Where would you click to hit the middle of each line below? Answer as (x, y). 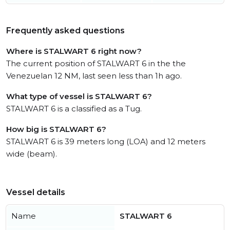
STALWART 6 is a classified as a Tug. (74, 109)
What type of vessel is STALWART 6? (79, 96)
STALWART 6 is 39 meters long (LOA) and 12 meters (106, 141)
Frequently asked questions (65, 31)
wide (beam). (32, 154)
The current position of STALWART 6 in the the (96, 63)
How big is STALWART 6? (56, 129)
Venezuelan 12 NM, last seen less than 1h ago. (94, 76)
